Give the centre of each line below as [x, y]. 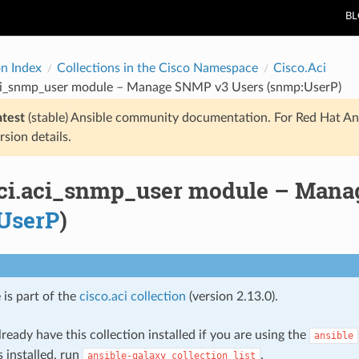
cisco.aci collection [132, 296]
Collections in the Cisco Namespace [157, 68]
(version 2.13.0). [232, 296]
